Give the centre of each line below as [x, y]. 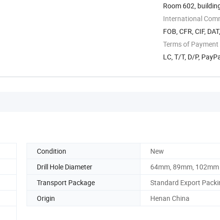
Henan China [170, 198]
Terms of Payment [191, 44]
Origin [46, 198]
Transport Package [66, 182]
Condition [52, 151]
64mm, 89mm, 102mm [185, 166]
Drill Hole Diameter [65, 166]
